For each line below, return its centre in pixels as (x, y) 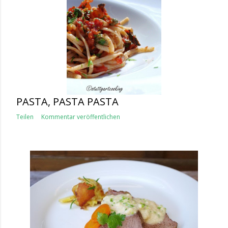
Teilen (25, 117)
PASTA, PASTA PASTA (67, 102)
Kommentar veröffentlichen (81, 117)
